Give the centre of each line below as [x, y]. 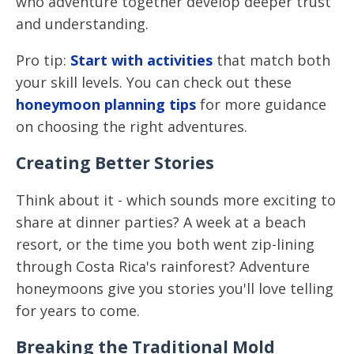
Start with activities [139, 60]
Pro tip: [41, 60]
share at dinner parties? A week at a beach [161, 222]
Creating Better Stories [115, 163]
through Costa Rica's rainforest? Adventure [163, 266]
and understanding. [82, 24]
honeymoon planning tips [106, 104]
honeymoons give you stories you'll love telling [175, 288]
